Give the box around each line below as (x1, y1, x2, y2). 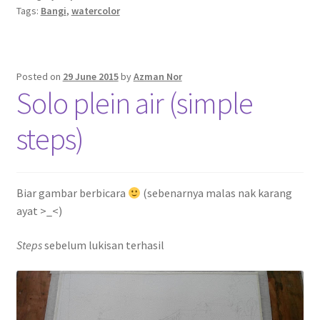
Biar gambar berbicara (16, 186, 128, 201)
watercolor (71, 4, 120, 17)
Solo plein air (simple (16, 84, 253, 121)
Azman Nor (133, 69, 182, 83)
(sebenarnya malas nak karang (140, 186, 292, 201)
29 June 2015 (62, 69, 119, 83)
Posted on (16, 69, 63, 83)
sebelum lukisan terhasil (41, 237, 164, 252)
